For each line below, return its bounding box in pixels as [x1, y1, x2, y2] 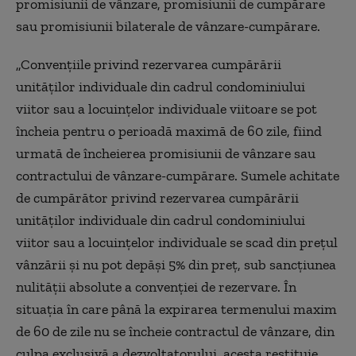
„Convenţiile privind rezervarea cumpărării [16, 56, 281, 73]
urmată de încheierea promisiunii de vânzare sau [16, 145, 315, 162]
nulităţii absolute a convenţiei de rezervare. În [16, 278, 296, 296]
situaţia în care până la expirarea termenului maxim [16, 300, 337, 318]
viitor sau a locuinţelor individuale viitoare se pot [16, 100, 317, 118]
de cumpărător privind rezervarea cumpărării [16, 189, 299, 207]
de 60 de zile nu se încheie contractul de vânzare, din [16, 323, 335, 340]
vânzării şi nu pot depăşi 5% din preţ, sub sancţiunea [16, 256, 336, 273]
